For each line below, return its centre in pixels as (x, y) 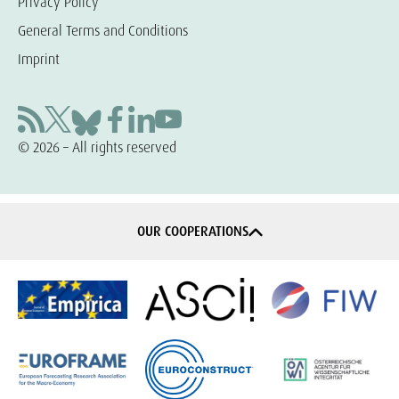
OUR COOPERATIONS (192, 232)
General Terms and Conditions (103, 31)
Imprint (39, 60)
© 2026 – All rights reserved (97, 148)
